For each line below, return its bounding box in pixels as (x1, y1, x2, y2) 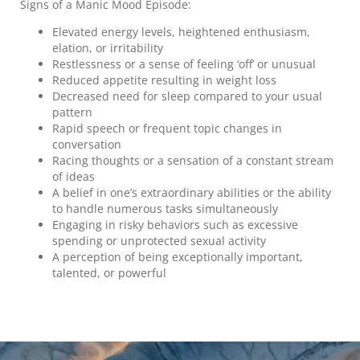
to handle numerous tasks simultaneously (52, 201, 278, 217)
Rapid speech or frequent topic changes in (52, 121, 282, 137)
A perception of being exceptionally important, (52, 249, 303, 265)
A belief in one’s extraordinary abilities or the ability (52, 185, 331, 201)
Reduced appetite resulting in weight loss (52, 72, 276, 88)
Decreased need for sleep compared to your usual (52, 88, 322, 104)
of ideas (52, 169, 95, 185)
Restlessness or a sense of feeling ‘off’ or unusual (52, 56, 316, 72)
